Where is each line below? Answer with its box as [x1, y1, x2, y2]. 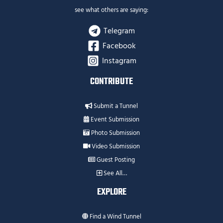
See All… [102, 169, 127, 178]
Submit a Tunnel [92, 102, 138, 111]
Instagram [102, 55, 136, 66]
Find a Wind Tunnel [88, 212, 141, 222]
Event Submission [89, 115, 139, 124]
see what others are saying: [75, 5, 148, 15]
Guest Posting [95, 155, 135, 165]
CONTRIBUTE [90, 75, 133, 90]
